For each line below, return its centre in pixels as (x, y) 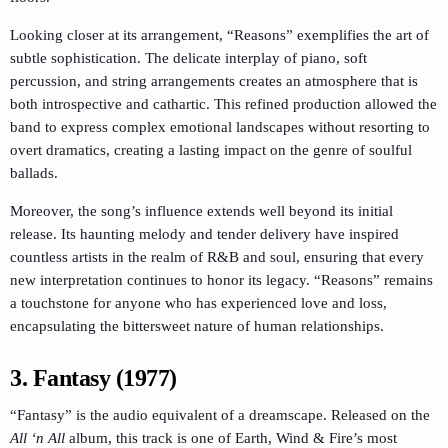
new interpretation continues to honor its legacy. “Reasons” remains (221, 280)
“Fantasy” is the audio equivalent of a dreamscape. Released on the (220, 415)
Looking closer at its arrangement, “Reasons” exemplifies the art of (219, 35)
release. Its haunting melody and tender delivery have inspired (204, 234)
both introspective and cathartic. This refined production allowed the (223, 104)
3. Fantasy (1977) (93, 378)
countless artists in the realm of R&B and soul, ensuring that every (217, 257)
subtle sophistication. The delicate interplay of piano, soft (188, 58)
